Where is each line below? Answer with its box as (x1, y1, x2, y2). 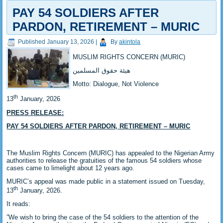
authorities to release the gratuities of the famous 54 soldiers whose (6, 156, 202, 164)
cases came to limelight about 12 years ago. (6, 164, 135, 172)
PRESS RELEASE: (6, 109, 64, 116)
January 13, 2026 (47, 38, 95, 46)
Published (18, 38, 46, 46)
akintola (119, 38, 141, 46)
